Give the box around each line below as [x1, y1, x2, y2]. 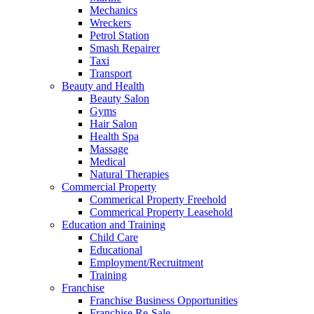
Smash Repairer [90, 42, 160, 55]
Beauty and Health [62, 80, 144, 93]
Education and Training [62, 219, 165, 231]
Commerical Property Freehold [90, 193, 226, 206]
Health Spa [90, 130, 139, 143]
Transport [90, 67, 132, 80]
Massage [90, 143, 128, 156]
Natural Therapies [90, 168, 169, 181]
